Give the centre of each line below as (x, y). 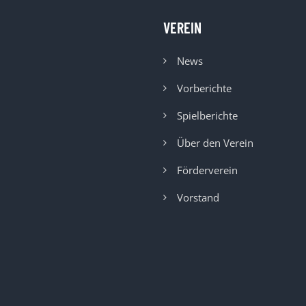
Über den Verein (215, 143)
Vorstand (198, 198)
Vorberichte (204, 88)
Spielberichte (207, 116)
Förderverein (207, 170)
